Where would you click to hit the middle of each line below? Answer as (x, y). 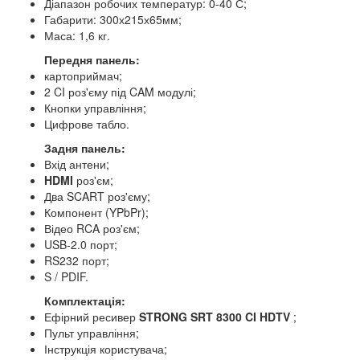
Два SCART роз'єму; (97, 196)
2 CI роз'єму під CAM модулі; (120, 92)
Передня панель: (92, 60)
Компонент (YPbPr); (96, 213)
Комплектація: (85, 301)
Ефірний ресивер (92, 317)
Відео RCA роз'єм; (92, 229)
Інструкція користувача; (106, 349)
